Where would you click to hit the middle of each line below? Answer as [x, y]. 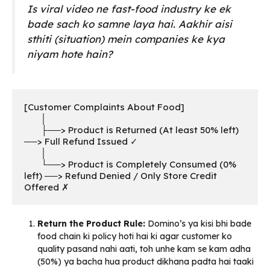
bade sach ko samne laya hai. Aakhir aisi [130, 24]
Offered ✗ [47, 187]
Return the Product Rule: [91, 223]
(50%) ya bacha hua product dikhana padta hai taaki [146, 261]
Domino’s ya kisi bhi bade [198, 223]
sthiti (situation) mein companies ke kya [126, 39]
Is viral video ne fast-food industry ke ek [129, 9]
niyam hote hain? [70, 54]
